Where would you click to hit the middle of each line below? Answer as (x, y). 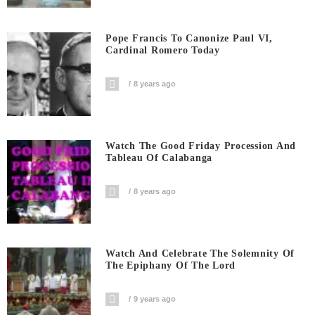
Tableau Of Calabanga (159, 158)
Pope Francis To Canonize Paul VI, (189, 38)
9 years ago (155, 299)
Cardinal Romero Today (163, 50)
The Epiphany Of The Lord (171, 266)
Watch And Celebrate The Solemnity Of (200, 254)
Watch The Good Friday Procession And (201, 146)
